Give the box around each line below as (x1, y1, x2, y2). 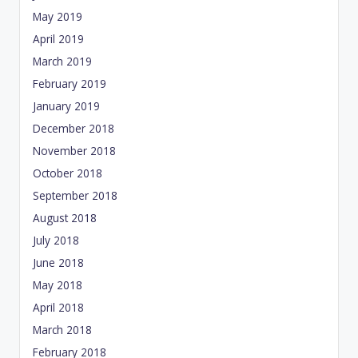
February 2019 (33, 76, 106, 92)
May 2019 (33, 9, 82, 25)
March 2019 (33, 54, 92, 70)
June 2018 (33, 255, 84, 271)
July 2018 (33, 233, 79, 249)
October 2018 (33, 165, 102, 181)
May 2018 (33, 277, 82, 293)
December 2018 (33, 121, 114, 137)
